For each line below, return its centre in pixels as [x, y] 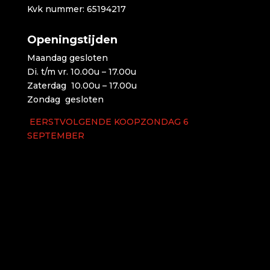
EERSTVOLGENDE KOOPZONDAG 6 [108, 121]
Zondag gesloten [65, 99]
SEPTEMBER [55, 135]
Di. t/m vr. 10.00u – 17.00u [81, 71]
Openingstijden [72, 39]
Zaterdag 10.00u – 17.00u [82, 85]
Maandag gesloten [67, 58]
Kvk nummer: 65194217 [76, 9]
